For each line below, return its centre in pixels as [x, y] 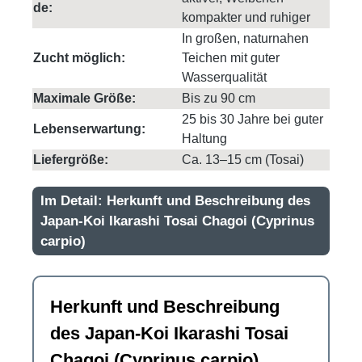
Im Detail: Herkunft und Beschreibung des [175, 201]
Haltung [204, 139]
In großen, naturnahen [245, 39]
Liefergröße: [71, 160]
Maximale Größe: [84, 99]
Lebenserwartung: [89, 129]
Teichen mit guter [231, 58]
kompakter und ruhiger [246, 18]
